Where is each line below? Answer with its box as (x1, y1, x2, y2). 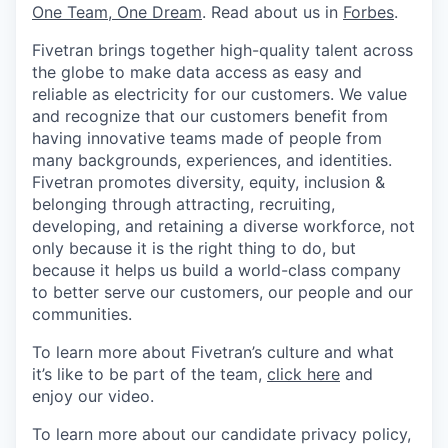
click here (267, 364, 340, 384)
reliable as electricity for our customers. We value (32, 84, 407, 104)
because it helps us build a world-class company (32, 260, 401, 280)
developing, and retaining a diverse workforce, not (32, 216, 415, 236)
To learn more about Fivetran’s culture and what (32, 342, 394, 362)
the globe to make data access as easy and (32, 62, 362, 82)
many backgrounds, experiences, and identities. (32, 150, 392, 170)
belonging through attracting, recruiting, (32, 194, 335, 214)
